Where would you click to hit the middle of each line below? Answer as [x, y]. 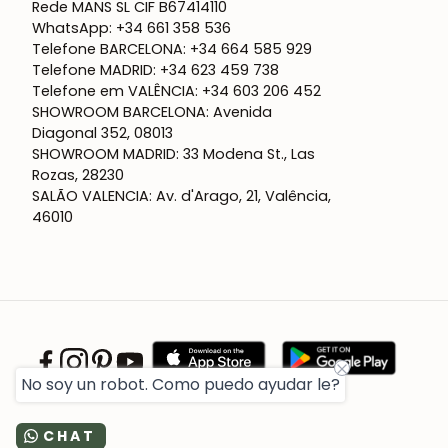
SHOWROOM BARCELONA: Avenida [152, 112]
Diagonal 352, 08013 [102, 133]
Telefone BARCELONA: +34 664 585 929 [172, 49]
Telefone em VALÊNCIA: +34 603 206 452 [176, 91]
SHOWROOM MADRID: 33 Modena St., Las [173, 154]
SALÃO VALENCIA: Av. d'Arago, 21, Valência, [181, 196]
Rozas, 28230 [78, 175]
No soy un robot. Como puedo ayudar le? [180, 384]
